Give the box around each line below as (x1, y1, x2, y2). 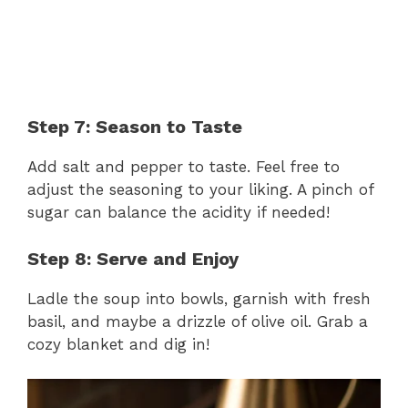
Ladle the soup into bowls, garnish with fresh (27, 289, 371, 308)
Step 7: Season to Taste (27, 116, 242, 138)
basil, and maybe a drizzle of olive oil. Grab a (27, 311, 368, 331)
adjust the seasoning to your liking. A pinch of (27, 180, 373, 199)
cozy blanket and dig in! (27, 334, 209, 353)
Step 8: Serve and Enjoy (27, 247, 239, 270)
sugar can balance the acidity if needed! (27, 203, 330, 222)
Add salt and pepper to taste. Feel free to (27, 158, 340, 177)
